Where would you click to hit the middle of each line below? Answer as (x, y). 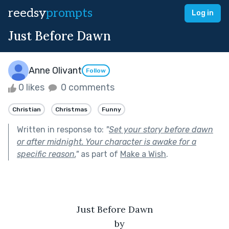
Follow (96, 71)
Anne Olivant (55, 70)
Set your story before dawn (161, 129)
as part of (99, 154)
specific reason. (46, 154)
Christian (27, 109)
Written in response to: (61, 129)
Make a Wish (143, 154)
